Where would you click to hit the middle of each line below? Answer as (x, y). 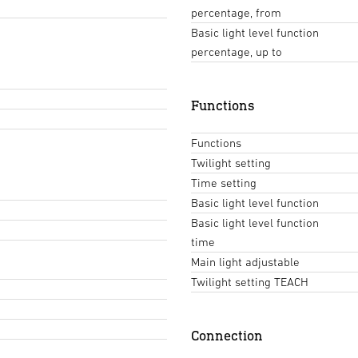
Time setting (224, 183)
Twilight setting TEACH (250, 282)
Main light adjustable (245, 262)
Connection (227, 336)
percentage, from (236, 13)
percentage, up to (237, 52)
